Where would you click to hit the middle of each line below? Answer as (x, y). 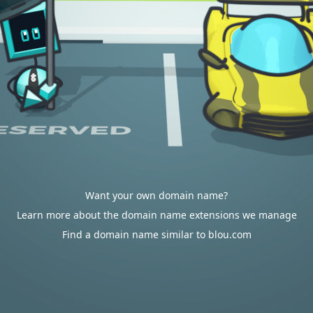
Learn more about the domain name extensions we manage (156, 215)
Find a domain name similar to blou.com (156, 234)
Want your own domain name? (156, 195)
